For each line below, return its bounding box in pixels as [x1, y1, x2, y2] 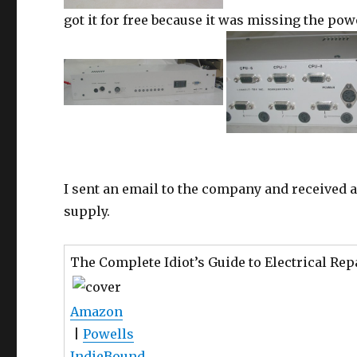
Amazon [70, 303, 124, 320]
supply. [64, 202, 111, 219]
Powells [83, 325, 135, 342]
